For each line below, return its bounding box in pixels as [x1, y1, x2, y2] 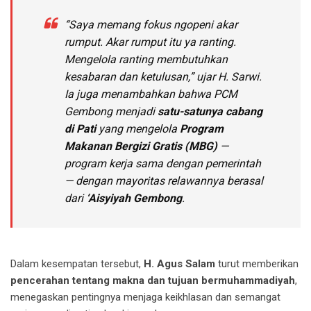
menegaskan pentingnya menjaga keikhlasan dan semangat [10, 291, 280, 304]
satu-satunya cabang [158, 105, 262, 119]
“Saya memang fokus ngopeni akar [65, 18, 237, 32]
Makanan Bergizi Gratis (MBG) [65, 140, 217, 153]
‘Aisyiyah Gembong [86, 192, 182, 205]
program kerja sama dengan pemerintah [65, 157, 261, 171]
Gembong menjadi [65, 105, 158, 119]
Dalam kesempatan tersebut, [10, 258, 144, 271]
